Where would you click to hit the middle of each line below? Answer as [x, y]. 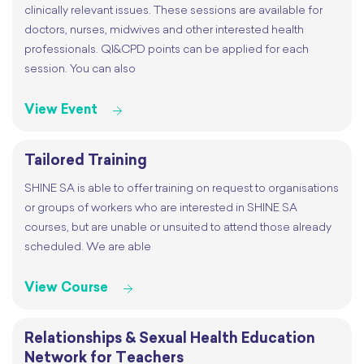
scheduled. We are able [88, 248]
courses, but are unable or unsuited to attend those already [178, 228]
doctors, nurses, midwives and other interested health [164, 31]
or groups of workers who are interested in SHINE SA [161, 209]
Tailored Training [86, 162]
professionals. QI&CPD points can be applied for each [167, 50]
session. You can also [80, 70]
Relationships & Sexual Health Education [170, 340]
